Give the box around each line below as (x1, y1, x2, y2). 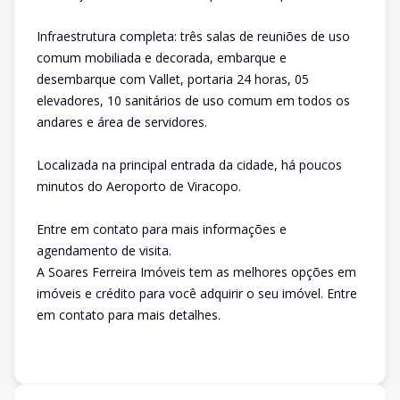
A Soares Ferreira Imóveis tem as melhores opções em (37, 263, 356, 280)
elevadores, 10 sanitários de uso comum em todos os (37, 92, 350, 109)
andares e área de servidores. (37, 113, 207, 130)
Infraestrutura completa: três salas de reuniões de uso (37, 28, 350, 45)
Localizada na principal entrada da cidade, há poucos (37, 156, 342, 173)
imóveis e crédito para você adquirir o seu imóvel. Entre (37, 285, 357, 302)
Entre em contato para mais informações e (37, 221, 287, 237)
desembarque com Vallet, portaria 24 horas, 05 (37, 71, 309, 87)
